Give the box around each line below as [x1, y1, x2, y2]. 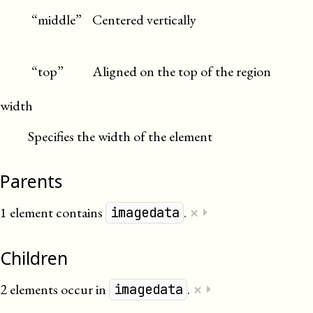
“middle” [31, 10, 82, 29]
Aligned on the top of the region [92, 62, 271, 80]
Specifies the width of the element [28, 127, 212, 145]
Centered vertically [92, 10, 196, 29]
